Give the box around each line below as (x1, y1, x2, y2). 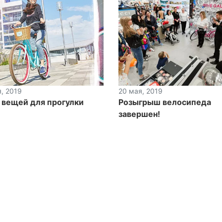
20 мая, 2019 (118, 87, 163, 96)
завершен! (118, 109, 160, 119)
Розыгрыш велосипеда (118, 97, 211, 108)
